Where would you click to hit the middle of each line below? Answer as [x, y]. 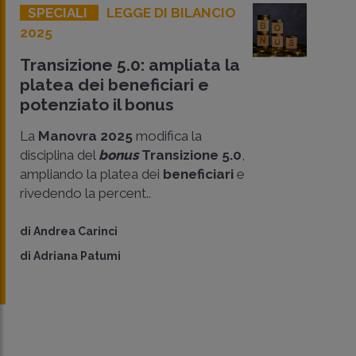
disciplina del [59, 155]
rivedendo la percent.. [85, 193]
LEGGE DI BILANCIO [171, 12]
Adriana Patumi [77, 255]
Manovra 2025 [84, 135]
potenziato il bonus [97, 104]
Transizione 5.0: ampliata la [130, 64]
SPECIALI [59, 12]
